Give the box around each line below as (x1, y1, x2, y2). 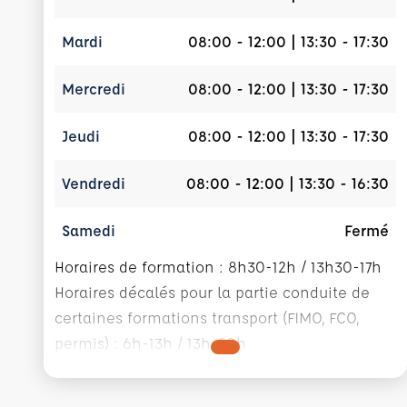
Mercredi (62, 79, 125, 98)
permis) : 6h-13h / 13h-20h (55, 333, 246, 352)
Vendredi (62, 174, 125, 193)
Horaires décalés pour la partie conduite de (55, 283, 370, 302)
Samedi (62, 221, 115, 240)
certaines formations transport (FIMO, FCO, (55, 308, 359, 327)
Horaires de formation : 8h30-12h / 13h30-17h (55, 257, 382, 276)
